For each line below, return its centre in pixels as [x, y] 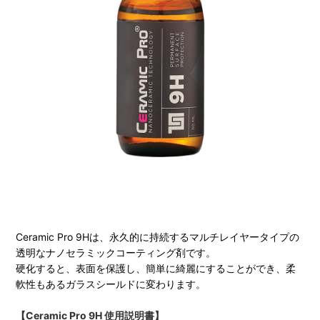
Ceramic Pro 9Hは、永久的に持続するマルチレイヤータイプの [158, 237]
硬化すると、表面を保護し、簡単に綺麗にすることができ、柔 [156, 269]
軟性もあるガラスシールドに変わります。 [111, 284]
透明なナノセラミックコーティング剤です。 [116, 253]
